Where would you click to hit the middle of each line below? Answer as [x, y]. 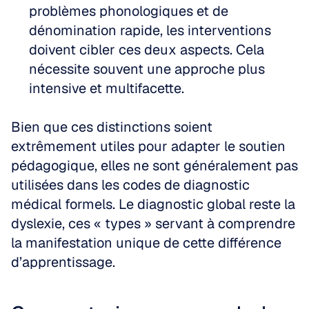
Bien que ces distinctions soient [112, 127]
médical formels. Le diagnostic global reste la [153, 204]
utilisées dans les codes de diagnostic [130, 185]
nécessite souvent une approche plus [147, 69]
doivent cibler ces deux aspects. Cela [147, 50]
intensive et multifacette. [107, 88]
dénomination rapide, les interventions [150, 30]
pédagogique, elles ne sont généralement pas [154, 166]
